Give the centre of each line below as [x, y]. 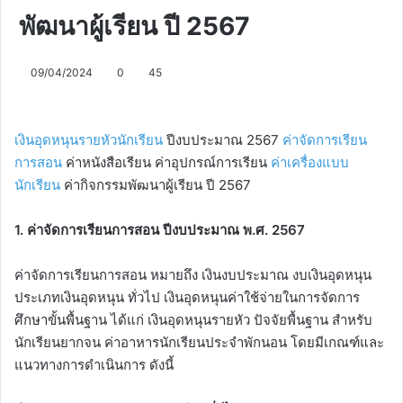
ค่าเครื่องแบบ [310, 163]
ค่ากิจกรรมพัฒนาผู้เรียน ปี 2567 [156, 185]
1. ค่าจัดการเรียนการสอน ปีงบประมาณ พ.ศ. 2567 [160, 230]
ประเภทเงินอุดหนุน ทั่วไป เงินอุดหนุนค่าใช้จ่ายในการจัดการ [187, 298]
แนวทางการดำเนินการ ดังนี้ [94, 365]
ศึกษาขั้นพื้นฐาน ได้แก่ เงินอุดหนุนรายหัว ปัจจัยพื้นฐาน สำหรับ [193, 320]
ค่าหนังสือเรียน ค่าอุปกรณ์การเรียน [166, 163]
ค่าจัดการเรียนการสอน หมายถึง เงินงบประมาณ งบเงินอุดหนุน [193, 275]
